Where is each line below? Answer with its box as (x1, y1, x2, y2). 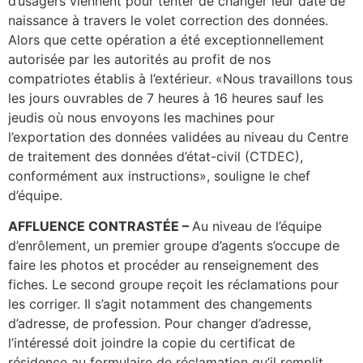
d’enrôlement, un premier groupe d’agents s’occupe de (8, 237, 340, 254)
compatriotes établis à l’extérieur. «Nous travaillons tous (8, 70, 352, 87)
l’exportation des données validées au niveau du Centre (8, 128, 348, 145)
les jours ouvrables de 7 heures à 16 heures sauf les (8, 89, 323, 106)
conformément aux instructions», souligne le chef (8, 167, 310, 184)
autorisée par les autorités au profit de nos (8, 50, 271, 67)
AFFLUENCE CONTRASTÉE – (8, 218, 192, 235)
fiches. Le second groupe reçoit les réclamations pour (8, 276, 339, 293)
